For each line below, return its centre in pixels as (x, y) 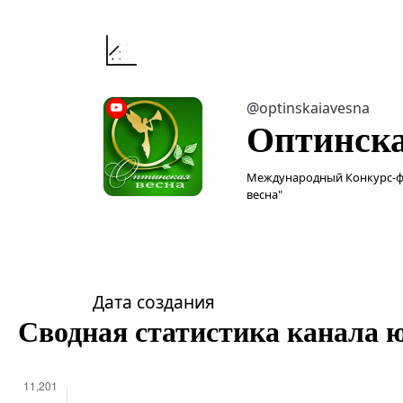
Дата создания (154, 302)
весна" (264, 194)
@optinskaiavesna (308, 108)
